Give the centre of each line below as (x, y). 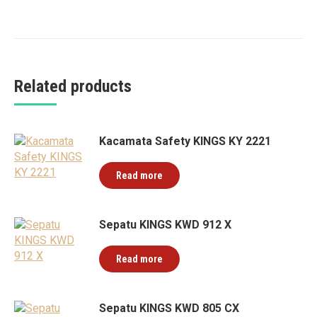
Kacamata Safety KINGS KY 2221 (185, 141)
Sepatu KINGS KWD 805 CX (169, 308)
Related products (73, 86)
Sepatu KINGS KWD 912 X (165, 225)
